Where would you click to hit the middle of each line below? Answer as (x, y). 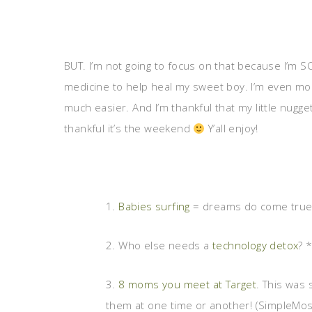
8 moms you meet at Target (188, 284)
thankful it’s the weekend (129, 128)
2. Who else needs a (159, 245)
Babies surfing (154, 206)
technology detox (256, 245)
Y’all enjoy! (232, 128)
